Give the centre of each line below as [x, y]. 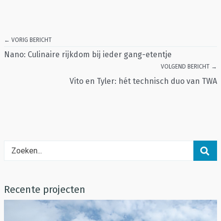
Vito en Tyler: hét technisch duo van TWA [143, 81]
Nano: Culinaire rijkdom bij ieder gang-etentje [88, 55]
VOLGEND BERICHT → [189, 67]
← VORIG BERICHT [28, 40]
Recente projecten [45, 190]
